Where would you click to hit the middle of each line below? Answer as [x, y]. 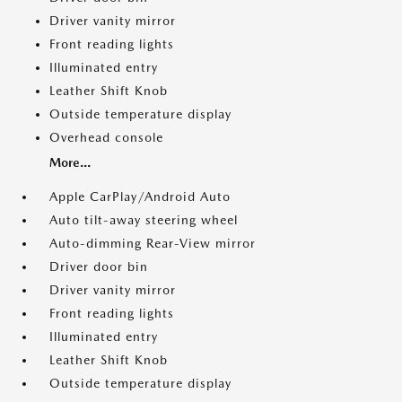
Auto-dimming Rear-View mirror [153, 244]
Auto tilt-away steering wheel [144, 220]
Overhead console [106, 138]
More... [70, 163]
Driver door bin [99, 267]
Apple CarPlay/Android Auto [140, 197]
